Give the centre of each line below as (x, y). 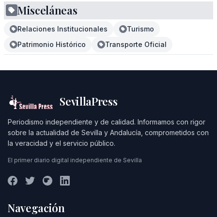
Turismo (140, 29)
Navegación (36, 208)
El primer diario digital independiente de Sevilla (75, 160)
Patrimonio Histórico (52, 44)
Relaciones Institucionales (62, 29)
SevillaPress (89, 101)
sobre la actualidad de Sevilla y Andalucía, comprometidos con (108, 132)
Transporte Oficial (136, 44)
